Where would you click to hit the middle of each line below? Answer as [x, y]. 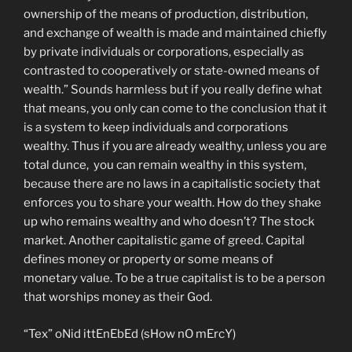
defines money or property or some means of [148, 260]
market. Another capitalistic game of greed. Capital [164, 241]
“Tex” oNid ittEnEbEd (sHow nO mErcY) [130, 334]
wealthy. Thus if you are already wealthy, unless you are [175, 147]
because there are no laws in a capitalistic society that [172, 184]
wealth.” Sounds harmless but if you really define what [173, 90]
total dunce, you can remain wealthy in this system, [165, 165]
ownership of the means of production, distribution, [166, 15]
